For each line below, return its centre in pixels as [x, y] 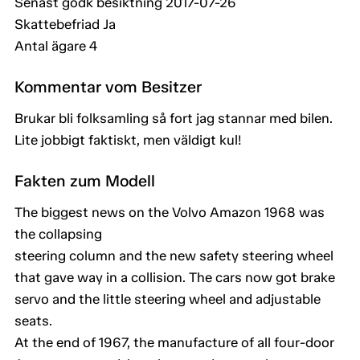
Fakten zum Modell [85, 181]
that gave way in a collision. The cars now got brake [175, 278]
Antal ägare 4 [56, 46]
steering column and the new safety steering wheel [174, 256]
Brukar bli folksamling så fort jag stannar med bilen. [174, 119]
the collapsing [58, 234]
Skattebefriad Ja [65, 25]
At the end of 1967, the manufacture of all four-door [174, 343]
